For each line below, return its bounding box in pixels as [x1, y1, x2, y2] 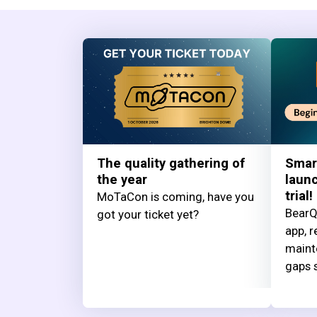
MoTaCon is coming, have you [97, 189, 254, 204]
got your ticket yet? [97, 207, 199, 221]
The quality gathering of [97, 154, 246, 173]
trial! [284, 186, 313, 206]
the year [97, 170, 147, 190]
